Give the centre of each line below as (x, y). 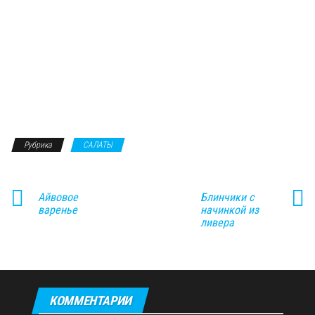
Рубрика (38, 145)
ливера (217, 223)
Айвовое (58, 197)
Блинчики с (227, 197)
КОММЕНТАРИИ (91, 301)
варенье (58, 210)
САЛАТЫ (98, 145)
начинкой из (229, 210)
